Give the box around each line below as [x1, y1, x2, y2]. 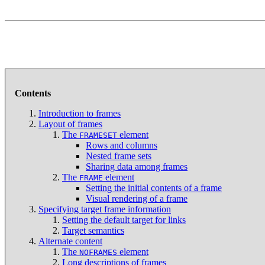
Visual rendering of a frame [86, 193, 188, 203]
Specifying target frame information [38, 203, 171, 214]
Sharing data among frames [86, 161, 188, 172]
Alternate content [38, 235, 102, 246]
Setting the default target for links [62, 214, 186, 225]
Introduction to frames [38, 108, 121, 118]
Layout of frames [38, 118, 102, 129]
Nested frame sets [86, 150, 151, 161]
